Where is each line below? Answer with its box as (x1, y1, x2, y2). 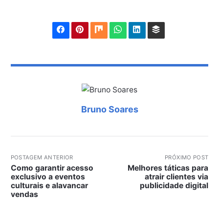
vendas (10, 190, 38, 199)
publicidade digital (140, 181, 209, 191)
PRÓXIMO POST (165, 154, 209, 161)
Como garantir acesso (10, 163, 93, 173)
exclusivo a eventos (10, 172, 85, 182)
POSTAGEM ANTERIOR (10, 154, 73, 161)
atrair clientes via (145, 172, 209, 182)
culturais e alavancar (10, 181, 88, 191)
